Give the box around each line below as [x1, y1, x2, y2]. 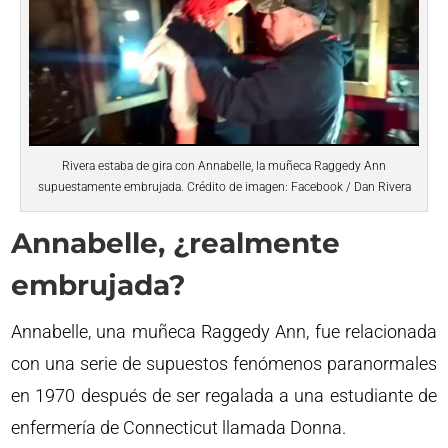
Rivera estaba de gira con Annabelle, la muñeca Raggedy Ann [62, 159, 386, 174]
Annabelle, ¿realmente [11, 226, 341, 261]
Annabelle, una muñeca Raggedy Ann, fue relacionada [11, 321, 437, 343]
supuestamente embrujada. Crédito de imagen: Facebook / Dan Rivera [37, 180, 411, 195]
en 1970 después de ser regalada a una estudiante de [11, 385, 437, 407]
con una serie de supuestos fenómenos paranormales [11, 353, 437, 375]
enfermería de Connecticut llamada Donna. [11, 417, 347, 439]
